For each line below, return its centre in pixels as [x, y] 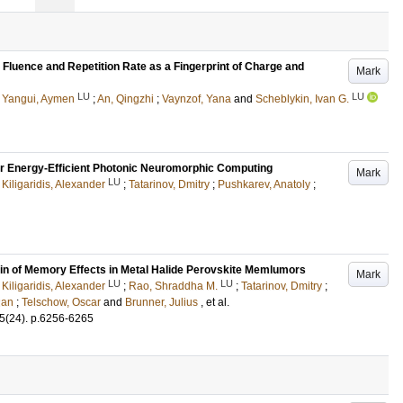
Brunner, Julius [161, 302]
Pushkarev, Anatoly [264, 184]
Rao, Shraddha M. [173, 286]
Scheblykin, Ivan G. [302, 99]
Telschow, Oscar [61, 302]
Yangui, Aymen [38, 99]
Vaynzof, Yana [197, 99]
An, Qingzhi [125, 99]
